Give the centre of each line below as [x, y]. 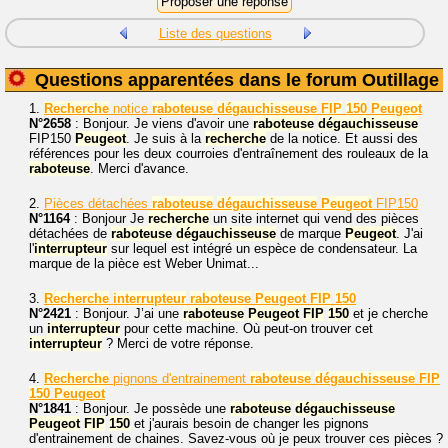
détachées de [70, 233]
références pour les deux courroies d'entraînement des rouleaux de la [228, 153]
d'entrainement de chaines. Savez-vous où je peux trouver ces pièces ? [236, 438]
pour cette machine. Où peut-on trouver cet [246, 328]
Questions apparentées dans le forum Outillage [237, 80]
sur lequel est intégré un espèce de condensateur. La [262, 248]
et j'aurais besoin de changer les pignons [249, 423]
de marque [310, 233]
